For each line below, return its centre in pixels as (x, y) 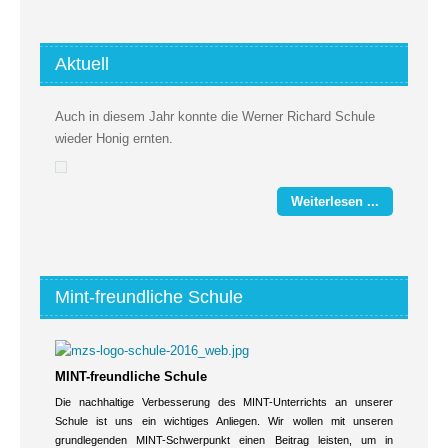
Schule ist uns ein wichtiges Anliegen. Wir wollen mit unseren (224, 420)
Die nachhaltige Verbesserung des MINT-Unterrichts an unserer (224, 401)
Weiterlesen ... (335, 202)
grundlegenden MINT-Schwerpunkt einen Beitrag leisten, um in (224, 439)
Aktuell (82, 64)
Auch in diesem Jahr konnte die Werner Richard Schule (215, 117)
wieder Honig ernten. (114, 139)
